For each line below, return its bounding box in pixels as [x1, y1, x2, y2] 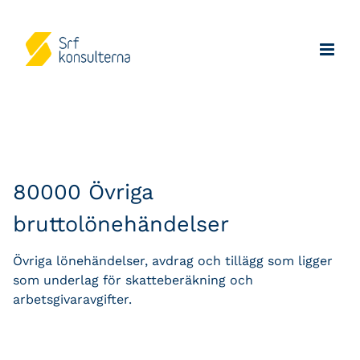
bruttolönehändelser [13, 211, 229, 237]
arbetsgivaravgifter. [13, 291, 132, 307]
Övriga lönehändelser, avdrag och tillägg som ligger [13, 252, 333, 268]
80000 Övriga [13, 179, 153, 205]
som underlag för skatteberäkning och [13, 272, 253, 288]
